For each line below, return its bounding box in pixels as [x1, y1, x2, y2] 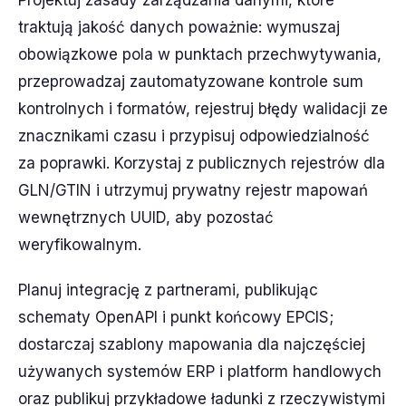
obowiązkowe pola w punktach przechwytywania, [18, 45, 382, 63]
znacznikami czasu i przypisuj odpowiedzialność [18, 127, 370, 145]
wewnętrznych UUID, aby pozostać [18, 208, 274, 227]
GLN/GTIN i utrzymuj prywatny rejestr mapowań [18, 181, 368, 199]
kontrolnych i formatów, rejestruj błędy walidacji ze [18, 100, 388, 118]
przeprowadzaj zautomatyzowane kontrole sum [18, 72, 363, 91]
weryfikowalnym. [18, 236, 141, 254]
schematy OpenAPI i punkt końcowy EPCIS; [18, 308, 333, 326]
